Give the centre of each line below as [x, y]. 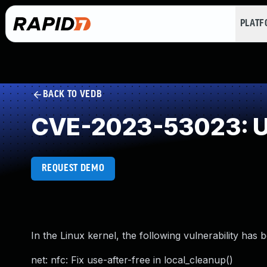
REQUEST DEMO [73, 168]
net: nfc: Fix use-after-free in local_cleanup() [132, 260]
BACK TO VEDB [72, 94]
